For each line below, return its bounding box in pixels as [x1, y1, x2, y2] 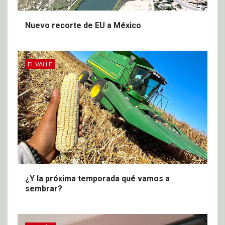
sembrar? [25, 183, 62, 193]
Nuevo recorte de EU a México [25, 20, 141, 30]
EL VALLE [28, 60, 52, 68]
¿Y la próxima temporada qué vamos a [25, 173, 170, 183]
